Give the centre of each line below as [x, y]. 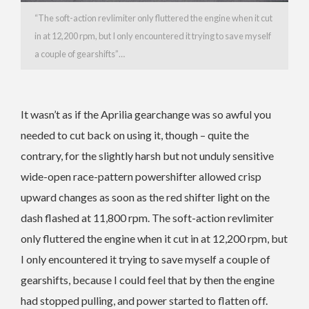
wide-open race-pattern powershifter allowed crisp [141, 176]
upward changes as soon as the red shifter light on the [145, 197]
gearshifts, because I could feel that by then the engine [148, 279]
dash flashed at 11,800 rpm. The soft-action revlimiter [147, 217]
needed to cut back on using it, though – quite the [135, 134]
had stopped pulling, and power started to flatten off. [144, 300]
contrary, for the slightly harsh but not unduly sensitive [147, 155]
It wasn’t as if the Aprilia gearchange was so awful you [146, 114]
